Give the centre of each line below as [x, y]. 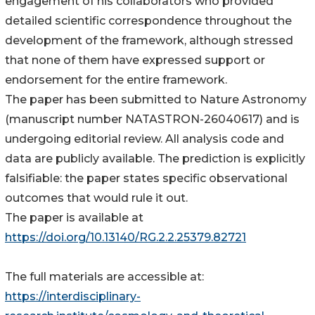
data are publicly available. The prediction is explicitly [155, 159]
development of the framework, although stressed [149, 41]
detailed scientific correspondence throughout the [148, 21]
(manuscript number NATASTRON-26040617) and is [152, 120]
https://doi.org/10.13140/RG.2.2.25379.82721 [126, 238]
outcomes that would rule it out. [96, 198]
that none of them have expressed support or [135, 60]
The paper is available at [74, 218]
